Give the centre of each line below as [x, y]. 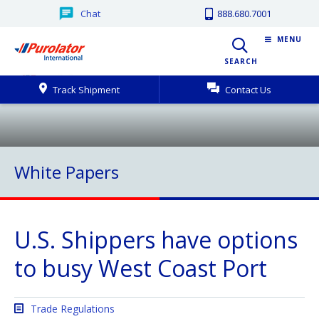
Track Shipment [85, 90]
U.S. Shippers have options [156, 240]
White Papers [67, 172]
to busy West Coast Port [141, 268]
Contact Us [247, 90]
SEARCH [241, 61]
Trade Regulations [73, 309]
